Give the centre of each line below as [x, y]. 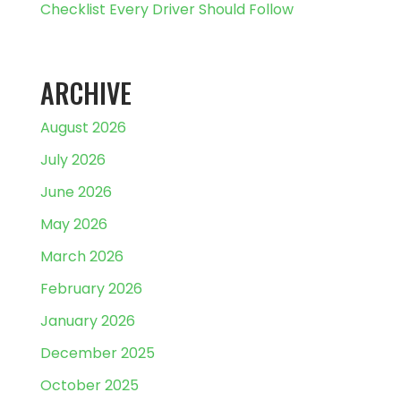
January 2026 [87, 321]
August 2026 [83, 128]
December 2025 [97, 353]
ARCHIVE [85, 93]
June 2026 [76, 192]
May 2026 [73, 224]
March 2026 [81, 256]
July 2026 [73, 160]
